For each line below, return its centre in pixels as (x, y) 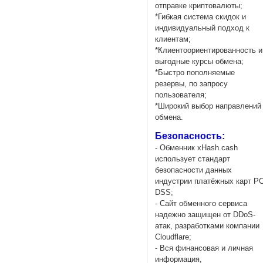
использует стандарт (193, 159)
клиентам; (173, 39)
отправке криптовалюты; (199, 6)
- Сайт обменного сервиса (201, 204)
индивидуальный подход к (203, 28)
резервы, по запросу (192, 84)
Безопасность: (190, 136)
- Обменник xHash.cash (197, 148)
